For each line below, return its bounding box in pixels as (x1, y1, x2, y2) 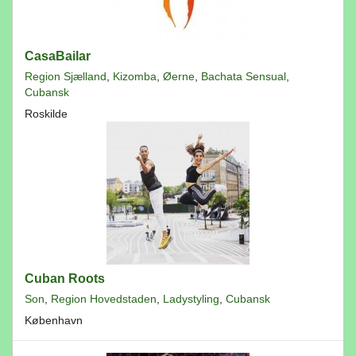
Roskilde (25, 107, 68, 120)
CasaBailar (25, 49, 91, 63)
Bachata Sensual (201, 70, 286, 83)
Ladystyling (163, 292, 219, 305)
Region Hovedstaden (51, 292, 157, 305)
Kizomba (113, 70, 157, 83)
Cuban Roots (25, 272, 105, 285)
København (25, 314, 83, 327)
